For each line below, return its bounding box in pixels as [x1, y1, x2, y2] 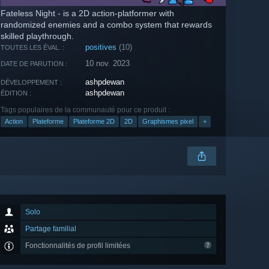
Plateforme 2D [73, 118, 115, 125]
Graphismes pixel [142, 118, 193, 125]
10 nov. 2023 [85, 59, 130, 68]
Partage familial [25, 225, 76, 234]
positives [85, 43, 117, 52]
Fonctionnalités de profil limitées [25, 241, 132, 250]
